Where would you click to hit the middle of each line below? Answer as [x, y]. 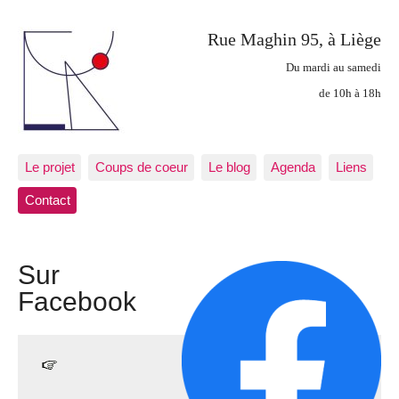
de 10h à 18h [350, 94]
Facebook [77, 301]
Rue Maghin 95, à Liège [294, 40]
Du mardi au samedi [334, 68]
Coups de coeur [141, 167]
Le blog [229, 167]
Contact [47, 200]
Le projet [49, 167]
